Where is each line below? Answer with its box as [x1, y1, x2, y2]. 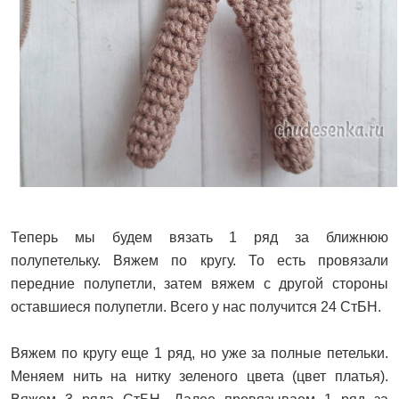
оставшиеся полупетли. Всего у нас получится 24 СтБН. [11, 298, 381, 314]
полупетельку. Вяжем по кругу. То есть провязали [11, 252, 388, 268]
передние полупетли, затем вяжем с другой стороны [11, 275, 388, 291]
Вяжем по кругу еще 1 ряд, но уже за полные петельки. [11, 345, 388, 361]
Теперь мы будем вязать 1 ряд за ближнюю [11, 229, 388, 245]
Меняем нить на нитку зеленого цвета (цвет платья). [11, 368, 388, 384]
